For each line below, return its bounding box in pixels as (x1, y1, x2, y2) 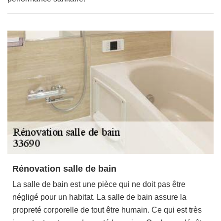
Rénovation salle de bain (12, 164, 116, 174)
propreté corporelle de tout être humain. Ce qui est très (12, 206, 202, 214)
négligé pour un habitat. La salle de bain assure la (12, 193, 186, 201)
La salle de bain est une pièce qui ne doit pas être (12, 180, 185, 188)
